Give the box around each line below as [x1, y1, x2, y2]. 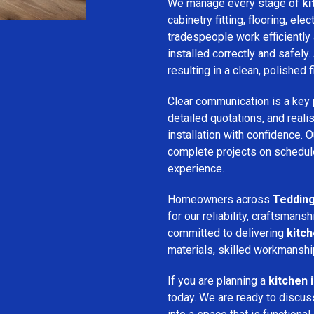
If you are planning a [168, 273, 268, 287]
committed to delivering [168, 226, 287, 240]
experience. [168, 161, 224, 175]
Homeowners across [168, 192, 273, 206]
